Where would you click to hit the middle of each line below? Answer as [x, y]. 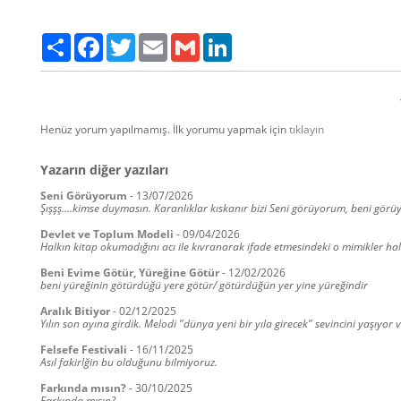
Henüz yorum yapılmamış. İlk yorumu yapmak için [165, 129]
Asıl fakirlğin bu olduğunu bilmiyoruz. [129, 362]
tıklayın [307, 129]
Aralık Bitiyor [75, 311]
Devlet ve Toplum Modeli [108, 234]
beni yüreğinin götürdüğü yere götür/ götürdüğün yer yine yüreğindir [204, 285]
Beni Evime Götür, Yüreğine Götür [130, 273]
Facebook [127, 40]
